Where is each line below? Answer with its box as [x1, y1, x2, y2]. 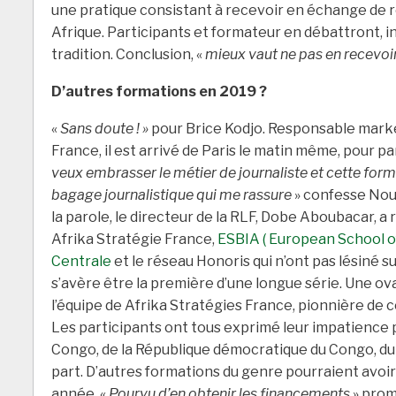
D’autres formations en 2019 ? [51, 83, 267, 101]
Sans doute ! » [60, 120, 148, 138]
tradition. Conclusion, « [51, 46, 205, 64]
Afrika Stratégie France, [51, 231, 217, 248]
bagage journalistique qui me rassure [51, 187, 292, 204]
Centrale [51, 253, 111, 270]
